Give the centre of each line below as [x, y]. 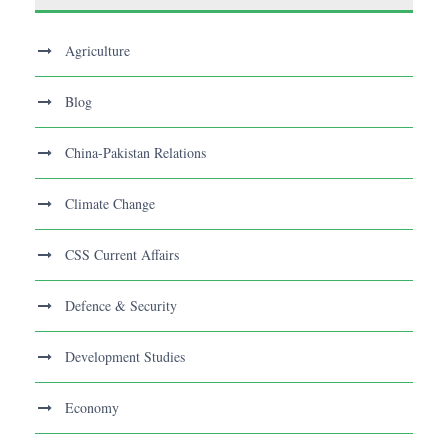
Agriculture [97, 51]
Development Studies [125, 357]
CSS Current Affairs [122, 255]
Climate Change [110, 204]
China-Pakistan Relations [135, 153]
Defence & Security [121, 306]
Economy [92, 408]
